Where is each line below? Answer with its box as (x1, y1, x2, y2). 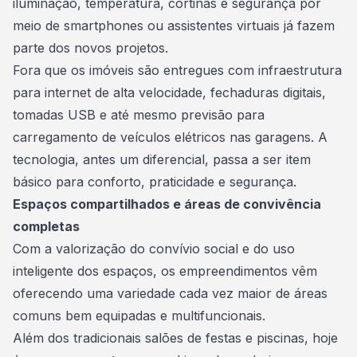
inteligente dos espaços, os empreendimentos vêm (13, 263, 317, 279)
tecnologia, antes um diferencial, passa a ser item (13, 151, 311, 167)
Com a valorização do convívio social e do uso (13, 241, 295, 257)
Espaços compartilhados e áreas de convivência (13, 196, 321, 212)
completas (13, 218, 80, 234)
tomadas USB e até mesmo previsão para (13, 107, 265, 123)
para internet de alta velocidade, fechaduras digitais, (13, 84, 326, 100)
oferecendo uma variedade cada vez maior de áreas (13, 285, 328, 301)
